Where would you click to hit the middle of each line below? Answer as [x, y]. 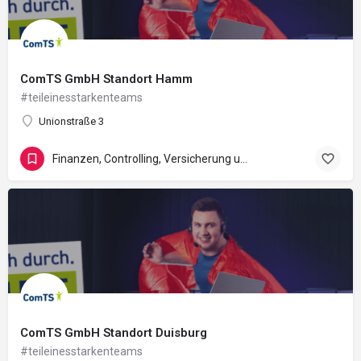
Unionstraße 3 [71, 122]
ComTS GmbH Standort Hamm [106, 79]
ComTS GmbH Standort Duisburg [114, 333]
